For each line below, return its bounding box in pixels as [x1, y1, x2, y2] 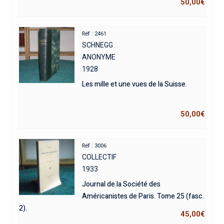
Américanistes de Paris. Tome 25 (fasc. [82, 191, 204, 202]
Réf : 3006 [82, 142, 107, 149]
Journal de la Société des [82, 179, 161, 190]
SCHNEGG [82, 41, 113, 49]
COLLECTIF [82, 153, 117, 161]
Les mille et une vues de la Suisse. [82, 79, 187, 90]
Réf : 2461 [82, 30, 107, 37]
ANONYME [82, 53, 116, 61]
